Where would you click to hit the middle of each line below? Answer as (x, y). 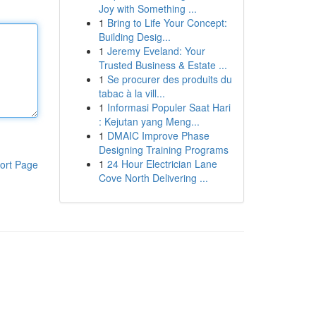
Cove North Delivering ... (153, 178)
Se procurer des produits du (169, 79)
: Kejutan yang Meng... (149, 121)
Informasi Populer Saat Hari (169, 107)
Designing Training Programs (163, 150)
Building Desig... (134, 37)
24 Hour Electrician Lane (162, 164)
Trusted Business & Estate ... (163, 65)
